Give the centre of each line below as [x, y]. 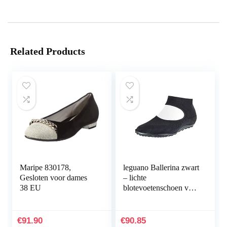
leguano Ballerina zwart [161, 168]
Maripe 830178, [46, 168]
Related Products [48, 51]
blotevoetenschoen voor [161, 188]
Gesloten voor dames [54, 178]
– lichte [135, 178]
